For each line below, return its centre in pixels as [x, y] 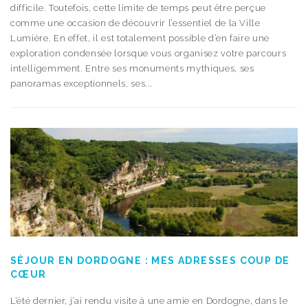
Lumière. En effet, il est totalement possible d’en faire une [140, 38]
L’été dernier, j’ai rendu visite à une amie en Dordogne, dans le [149, 300]
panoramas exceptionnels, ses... [82, 83]
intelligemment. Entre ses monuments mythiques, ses [132, 68]
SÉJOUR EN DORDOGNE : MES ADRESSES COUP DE [150, 260]
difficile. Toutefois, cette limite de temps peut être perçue [138, 8]
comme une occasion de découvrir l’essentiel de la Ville [135, 23]
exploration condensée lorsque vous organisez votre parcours [148, 53]
